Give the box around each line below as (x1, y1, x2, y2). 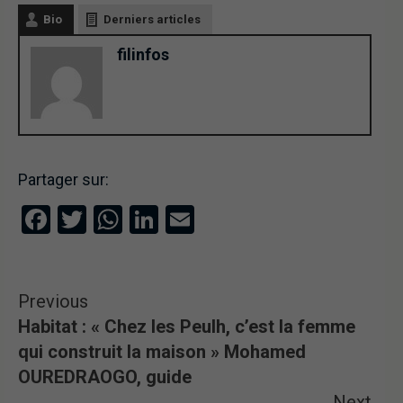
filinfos (117, 45, 169, 65)
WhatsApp (122, 202, 252, 237)
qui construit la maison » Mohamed (18, 341, 306, 363)
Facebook (50, 202, 170, 237)
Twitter (86, 202, 175, 237)
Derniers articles (103, 13, 201, 27)
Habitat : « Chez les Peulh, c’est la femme (18, 316, 355, 338)
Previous (18, 291, 88, 313)
